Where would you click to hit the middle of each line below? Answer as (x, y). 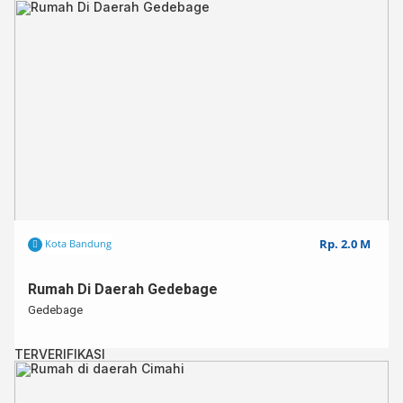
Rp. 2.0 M (345, 244)
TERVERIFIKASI (60, 354)
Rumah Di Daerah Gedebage (123, 289)
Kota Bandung (77, 243)
